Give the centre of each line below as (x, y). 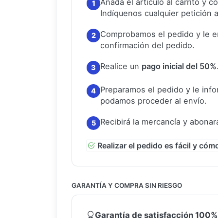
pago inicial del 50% (179, 66)
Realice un (121, 66)
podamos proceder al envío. (154, 100)
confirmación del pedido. (147, 45)
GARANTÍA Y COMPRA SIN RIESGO (127, 185)
